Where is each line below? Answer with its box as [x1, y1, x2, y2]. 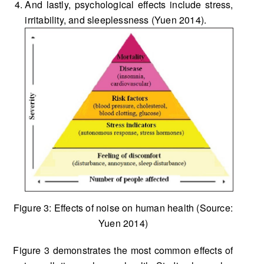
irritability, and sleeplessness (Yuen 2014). [25, 12, 207, 27]
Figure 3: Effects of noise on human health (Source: [13, 201, 233, 215]
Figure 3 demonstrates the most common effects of [13, 243, 233, 258]
